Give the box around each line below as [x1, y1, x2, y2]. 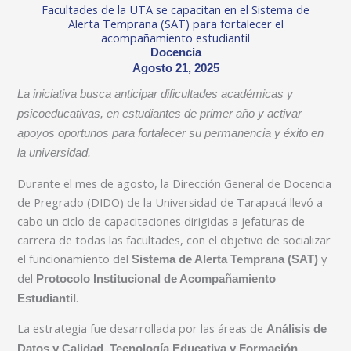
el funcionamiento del [17, 250, 132, 266]
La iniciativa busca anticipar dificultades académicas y [17, 88, 294, 101]
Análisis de [266, 323, 327, 336]
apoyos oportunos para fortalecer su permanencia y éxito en [17, 127, 324, 140]
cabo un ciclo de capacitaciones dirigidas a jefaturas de [17, 212, 306, 229]
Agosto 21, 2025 [132, 62, 219, 75]
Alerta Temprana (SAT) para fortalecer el [67, 16, 284, 32]
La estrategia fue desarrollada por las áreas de [17, 320, 267, 337]
